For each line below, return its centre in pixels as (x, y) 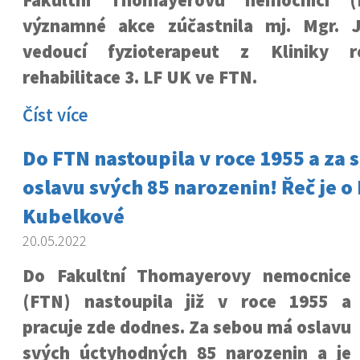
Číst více (55, 115)
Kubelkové (73, 216)
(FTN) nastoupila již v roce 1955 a (187, 301)
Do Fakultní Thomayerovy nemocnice (187, 276)
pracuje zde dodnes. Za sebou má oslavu (187, 327)
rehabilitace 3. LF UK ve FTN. (139, 77)
